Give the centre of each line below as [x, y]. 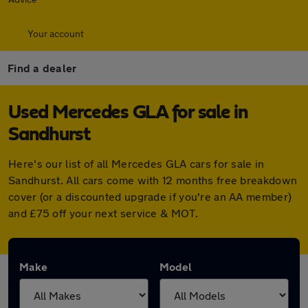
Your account [56, 33]
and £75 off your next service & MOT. [103, 213]
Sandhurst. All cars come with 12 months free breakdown [153, 180]
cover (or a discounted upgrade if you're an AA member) [150, 196]
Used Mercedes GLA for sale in [128, 113]
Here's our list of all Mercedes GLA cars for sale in [136, 163]
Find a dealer [42, 68]
